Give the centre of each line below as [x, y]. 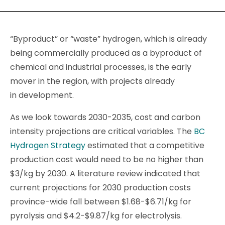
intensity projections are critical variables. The [102, 132]
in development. [42, 95]
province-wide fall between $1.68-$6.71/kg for [101, 202]
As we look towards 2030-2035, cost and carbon [105, 118]
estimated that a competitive [145, 146]
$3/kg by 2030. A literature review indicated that [105, 174]
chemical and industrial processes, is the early [101, 67]
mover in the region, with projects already [92, 81]
